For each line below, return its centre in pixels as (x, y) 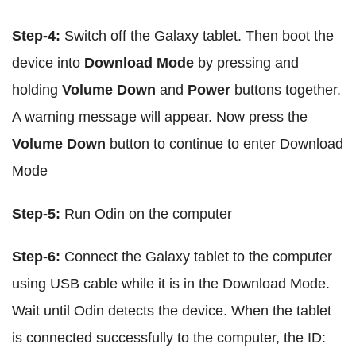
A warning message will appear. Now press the (160, 117)
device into (48, 63)
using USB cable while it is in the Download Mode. (171, 284)
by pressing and (246, 63)
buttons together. (288, 90)
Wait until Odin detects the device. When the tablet (172, 311)
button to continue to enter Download (224, 144)
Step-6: (38, 257)
